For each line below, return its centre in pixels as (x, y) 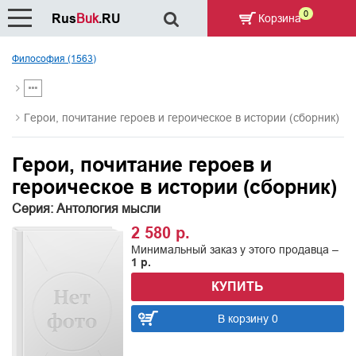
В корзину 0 (248, 319)
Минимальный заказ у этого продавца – (235, 250)
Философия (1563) (54, 58)
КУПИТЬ (238, 286)
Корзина (278, 18)
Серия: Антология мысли (86, 208)
